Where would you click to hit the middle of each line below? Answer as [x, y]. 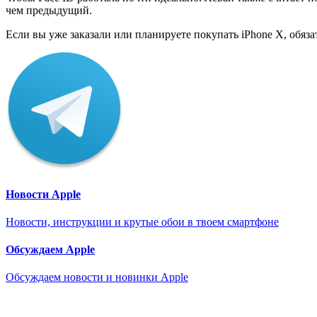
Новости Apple [43, 194]
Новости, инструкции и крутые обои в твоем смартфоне [142, 221]
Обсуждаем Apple [50, 250]
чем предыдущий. [49, 11]
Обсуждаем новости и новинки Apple [97, 277]
